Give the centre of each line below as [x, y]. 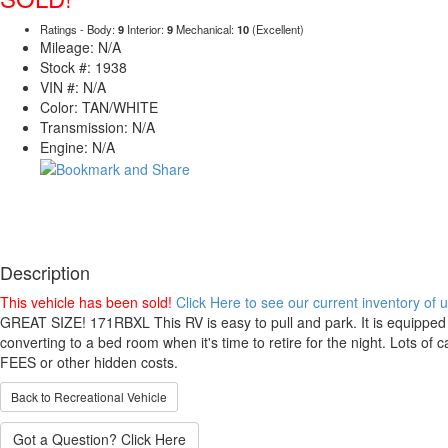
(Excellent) [276, 29]
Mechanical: [205, 29]
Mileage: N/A [80, 47]
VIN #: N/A [73, 87]
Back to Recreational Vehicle [89, 397]
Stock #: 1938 [83, 67]
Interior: [145, 29]
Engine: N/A [77, 147]
